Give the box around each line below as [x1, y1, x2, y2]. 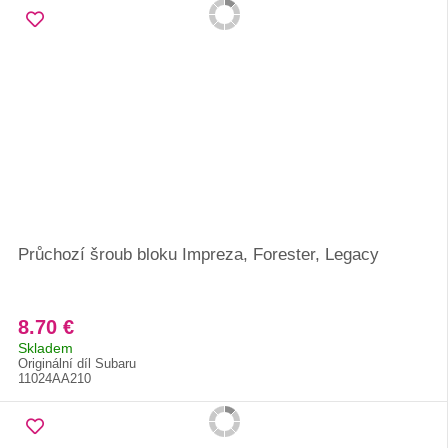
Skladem [18, 340, 73, 356]
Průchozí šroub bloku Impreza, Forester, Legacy [18, 245, 379, 264]
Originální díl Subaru [18, 356, 136, 371]
